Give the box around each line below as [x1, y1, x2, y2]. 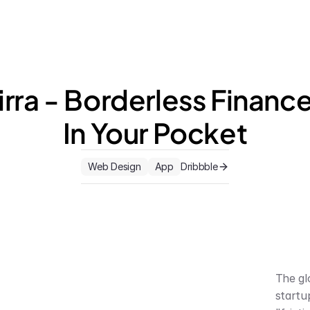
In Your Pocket [62, 115, 248, 150]
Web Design [88, 161, 141, 172]
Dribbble [180, 161, 218, 172]
